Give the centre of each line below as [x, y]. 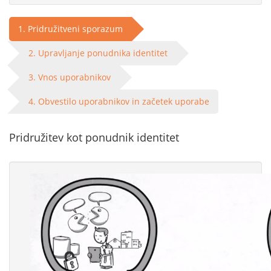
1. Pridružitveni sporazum [70, 29]
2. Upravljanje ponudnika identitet [98, 53]
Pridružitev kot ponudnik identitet [94, 137]
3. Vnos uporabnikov [70, 77]
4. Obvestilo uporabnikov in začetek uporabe [119, 101]
